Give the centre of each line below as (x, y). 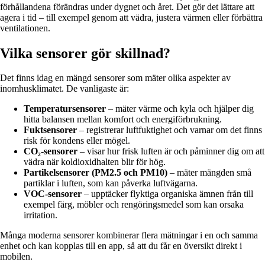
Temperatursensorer (65, 109)
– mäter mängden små (209, 173)
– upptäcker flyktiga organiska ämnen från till (167, 194)
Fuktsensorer (50, 130)
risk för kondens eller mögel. (77, 141)
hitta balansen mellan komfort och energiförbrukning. (123, 119)
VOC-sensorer (53, 194)
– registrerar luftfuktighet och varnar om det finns (169, 130)
